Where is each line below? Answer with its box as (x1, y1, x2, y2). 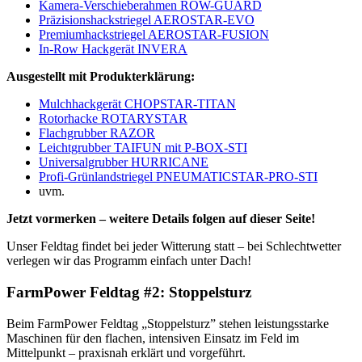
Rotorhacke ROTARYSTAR (39, 112, 187, 126)
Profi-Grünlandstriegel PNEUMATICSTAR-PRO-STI (39, 170, 318, 184)
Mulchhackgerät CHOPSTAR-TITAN (39, 97, 236, 112)
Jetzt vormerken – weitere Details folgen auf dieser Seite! (6, 212, 315, 226)
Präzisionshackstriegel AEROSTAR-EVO (39, 13, 255, 27)
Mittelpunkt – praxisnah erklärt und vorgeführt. (6, 345, 249, 360)
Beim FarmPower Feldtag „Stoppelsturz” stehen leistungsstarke (6, 316, 329, 330)
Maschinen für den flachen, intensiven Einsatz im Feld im (6, 330, 299, 345)
